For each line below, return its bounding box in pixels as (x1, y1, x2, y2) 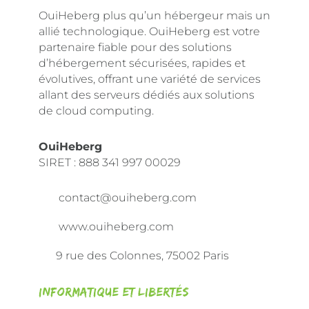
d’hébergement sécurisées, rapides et (39, 57, 246, 70)
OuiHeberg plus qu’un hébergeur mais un (39, 9, 270, 22)
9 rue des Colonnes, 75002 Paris (56, 249, 229, 262)
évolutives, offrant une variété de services (39, 72, 261, 86)
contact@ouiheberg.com (56, 191, 197, 204)
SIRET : (39, 156, 79, 169)
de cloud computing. (39, 104, 154, 117)
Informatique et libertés (39, 285, 189, 299)
